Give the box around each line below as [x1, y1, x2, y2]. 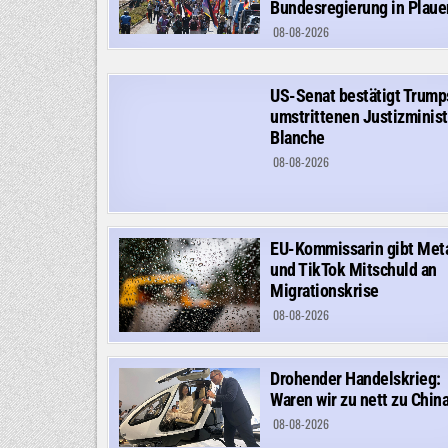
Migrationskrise [270, 279, 379, 301]
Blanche [270, 126, 325, 148]
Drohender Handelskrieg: [270, 367, 441, 389]
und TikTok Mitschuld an [270, 258, 437, 280]
